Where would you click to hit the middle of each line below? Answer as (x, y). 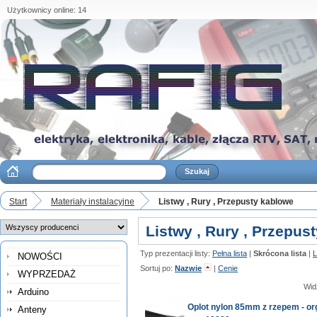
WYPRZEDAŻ (47, 274)
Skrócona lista (280, 253)
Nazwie (188, 268)
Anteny (32, 310)
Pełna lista (230, 253)
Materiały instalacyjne (93, 202)
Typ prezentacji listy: (176, 253)
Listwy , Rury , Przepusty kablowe (226, 202)
